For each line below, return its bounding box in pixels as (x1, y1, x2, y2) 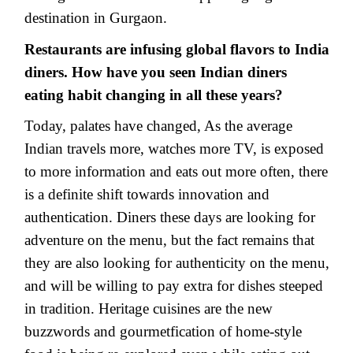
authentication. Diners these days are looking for (24, 209, 315, 226)
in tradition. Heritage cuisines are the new (24, 300, 273, 318)
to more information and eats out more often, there (24, 163, 328, 180)
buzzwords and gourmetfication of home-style (24, 323, 302, 340)
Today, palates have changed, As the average (24, 117, 292, 135)
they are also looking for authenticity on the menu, (24, 255, 329, 272)
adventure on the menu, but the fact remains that (24, 232, 314, 249)
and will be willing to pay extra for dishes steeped (24, 277, 323, 295)
